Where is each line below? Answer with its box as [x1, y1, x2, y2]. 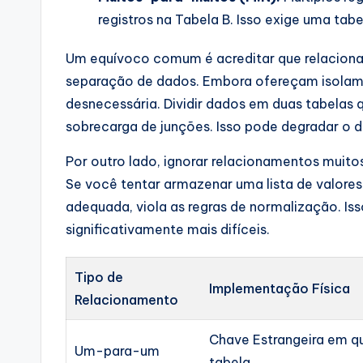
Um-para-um [75, 342, 160, 359]
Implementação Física [209, 280, 351, 297]
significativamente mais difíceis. [66, 220, 270, 237]
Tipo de [75, 268, 124, 285]
